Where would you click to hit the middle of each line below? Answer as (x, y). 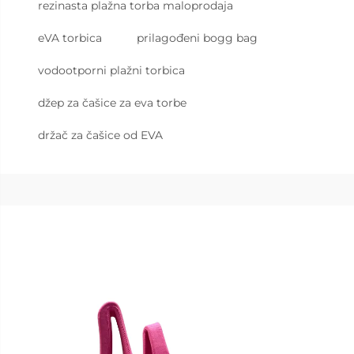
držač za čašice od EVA (100, 135)
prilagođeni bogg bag (197, 38)
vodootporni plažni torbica (111, 70)
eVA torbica (70, 38)
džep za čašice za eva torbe (112, 103)
